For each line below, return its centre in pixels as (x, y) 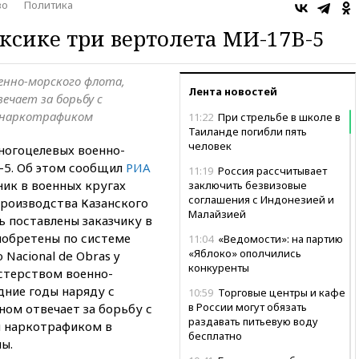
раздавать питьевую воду (253, 321)
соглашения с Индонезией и (261, 199)
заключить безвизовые (248, 185)
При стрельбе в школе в (278, 117)
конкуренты (219, 267)
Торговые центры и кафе (280, 292)
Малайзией (217, 214)
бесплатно (215, 335)
